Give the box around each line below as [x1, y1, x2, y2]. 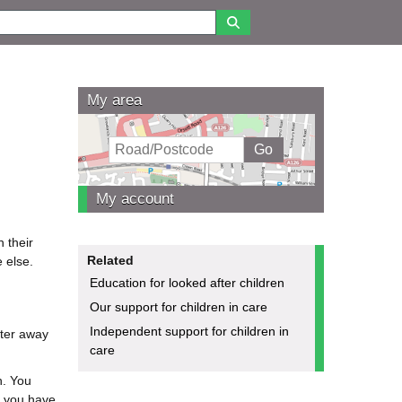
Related [86, 252, 134, 267]
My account [95, 189, 174, 207]
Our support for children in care [89, 299, 267, 314]
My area [86, 91, 142, 109]
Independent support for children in [89, 323, 289, 338]
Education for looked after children [89, 275, 284, 290]
